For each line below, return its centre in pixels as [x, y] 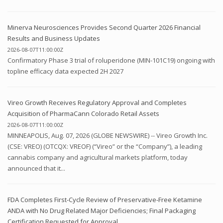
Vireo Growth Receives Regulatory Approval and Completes [97, 102]
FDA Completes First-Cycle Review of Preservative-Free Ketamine [105, 199]
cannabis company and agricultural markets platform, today [98, 157]
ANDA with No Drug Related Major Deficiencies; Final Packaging [102, 210]
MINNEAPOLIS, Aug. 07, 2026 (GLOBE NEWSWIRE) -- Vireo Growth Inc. [108, 135]
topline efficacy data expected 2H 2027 [65, 71]
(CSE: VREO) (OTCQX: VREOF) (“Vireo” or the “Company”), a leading [105, 146]
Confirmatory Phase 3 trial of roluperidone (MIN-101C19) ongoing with [111, 60]
